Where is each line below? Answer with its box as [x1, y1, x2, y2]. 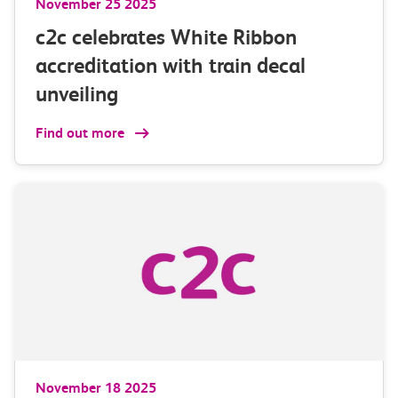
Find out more [36, 123, 128, 141]
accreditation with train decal [36, 52, 306, 78]
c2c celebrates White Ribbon [36, 24, 297, 50]
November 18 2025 [36, 378, 156, 396]
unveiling [36, 81, 129, 107]
